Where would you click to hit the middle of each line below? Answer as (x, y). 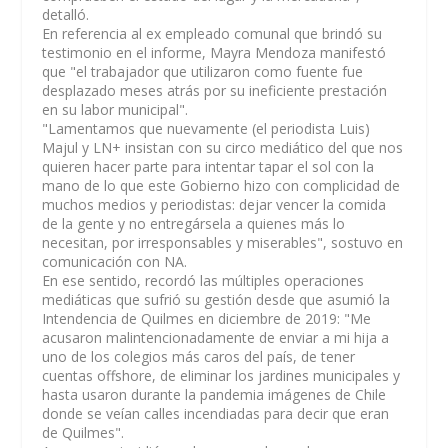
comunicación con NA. (115, 261)
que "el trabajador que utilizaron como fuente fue (203, 71)
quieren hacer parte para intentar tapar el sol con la (208, 166)
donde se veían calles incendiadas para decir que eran (216, 413)
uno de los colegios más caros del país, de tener (199, 356)
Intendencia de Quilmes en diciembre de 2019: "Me (207, 318)
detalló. (66, 14)
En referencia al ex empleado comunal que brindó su (212, 33)
